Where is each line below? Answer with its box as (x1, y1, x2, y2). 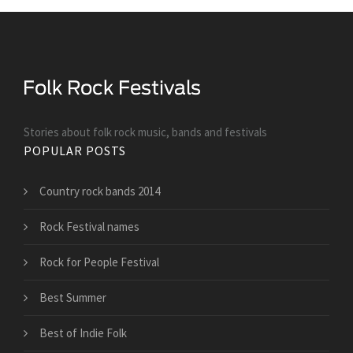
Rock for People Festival (39, 255, 159, 270)
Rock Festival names (39, 219, 139, 235)
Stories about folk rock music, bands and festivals (24, 124, 267, 140)
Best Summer (39, 290, 106, 306)
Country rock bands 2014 (39, 184, 160, 199)
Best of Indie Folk (39, 325, 127, 341)
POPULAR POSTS (24, 143, 126, 159)
